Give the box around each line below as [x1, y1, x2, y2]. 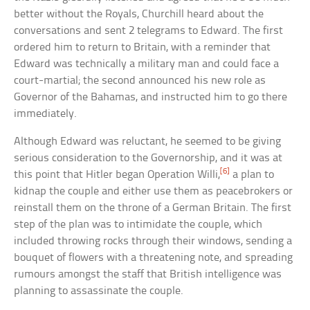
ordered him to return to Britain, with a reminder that [14, 42, 271, 54]
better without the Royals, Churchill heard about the [14, 8, 264, 21]
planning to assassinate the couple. [14, 285, 184, 298]
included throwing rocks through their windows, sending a [14, 235, 293, 248]
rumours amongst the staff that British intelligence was [14, 268, 282, 281]
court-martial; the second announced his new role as [14, 75, 266, 87]
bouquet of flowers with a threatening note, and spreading [14, 252, 293, 264]
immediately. [14, 108, 77, 120]
